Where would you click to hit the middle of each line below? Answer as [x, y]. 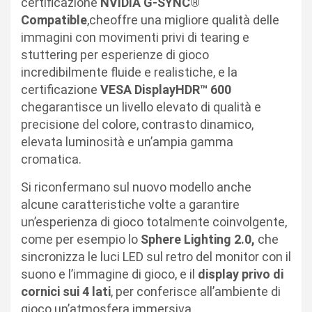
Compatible [54, 20]
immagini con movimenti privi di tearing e [135, 38]
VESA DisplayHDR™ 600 [166, 90]
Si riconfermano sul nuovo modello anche [136, 187]
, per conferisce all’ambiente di [196, 292]
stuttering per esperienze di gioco [115, 55]
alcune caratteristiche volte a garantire [130, 205]
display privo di [241, 274]
